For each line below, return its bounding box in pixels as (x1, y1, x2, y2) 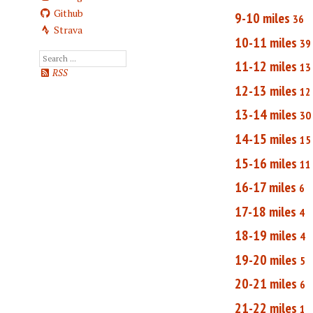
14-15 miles (235, 129, 297, 148)
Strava (51, 23, 82, 37)
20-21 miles (235, 275, 297, 293)
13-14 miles (235, 105, 297, 124)
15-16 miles (235, 154, 297, 173)
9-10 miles (235, 8, 290, 27)
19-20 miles (235, 250, 297, 269)
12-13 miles (235, 81, 297, 100)
